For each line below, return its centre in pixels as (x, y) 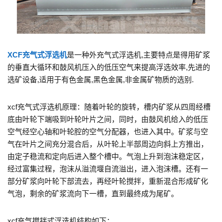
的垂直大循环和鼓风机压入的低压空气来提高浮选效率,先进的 (109, 67)
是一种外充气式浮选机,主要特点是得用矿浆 (139, 55)
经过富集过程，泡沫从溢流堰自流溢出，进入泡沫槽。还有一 (108, 168)
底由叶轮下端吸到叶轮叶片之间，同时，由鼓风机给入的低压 (108, 119)
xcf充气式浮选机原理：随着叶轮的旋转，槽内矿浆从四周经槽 (109, 107)
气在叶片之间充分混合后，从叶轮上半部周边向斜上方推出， (108, 144)
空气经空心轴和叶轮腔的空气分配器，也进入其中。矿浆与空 (108, 131)
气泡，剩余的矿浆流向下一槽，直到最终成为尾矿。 (93, 193)
